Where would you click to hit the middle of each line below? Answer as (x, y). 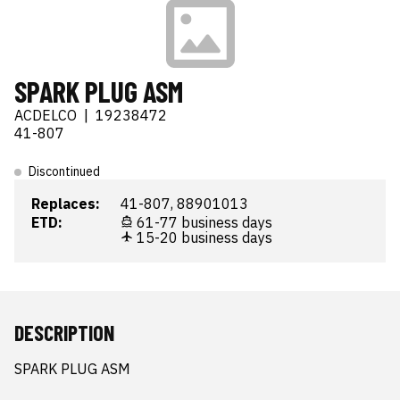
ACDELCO (46, 115)
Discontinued (64, 171)
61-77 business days (203, 222)
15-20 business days (203, 237)
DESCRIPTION (64, 333)
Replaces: (66, 204)
